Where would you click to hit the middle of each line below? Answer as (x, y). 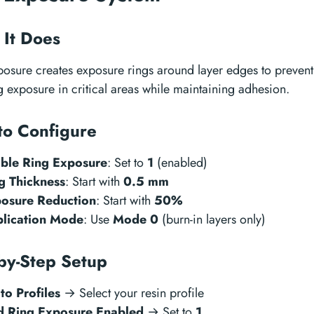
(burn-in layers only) (212, 219)
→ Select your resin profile (132, 293)
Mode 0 (136, 219)
